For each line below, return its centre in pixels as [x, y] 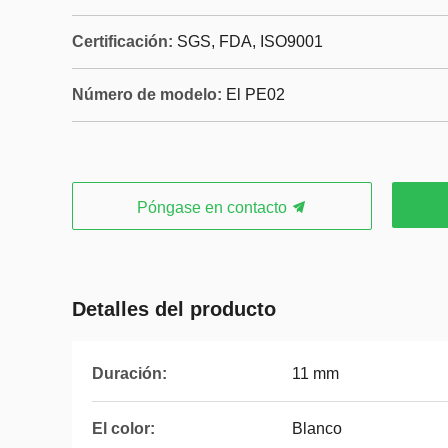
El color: [123, 428]
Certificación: [122, 41]
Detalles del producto [174, 309]
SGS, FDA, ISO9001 [250, 41]
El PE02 [255, 94]
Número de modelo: [147, 94]
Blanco [317, 428]
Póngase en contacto [214, 207]
